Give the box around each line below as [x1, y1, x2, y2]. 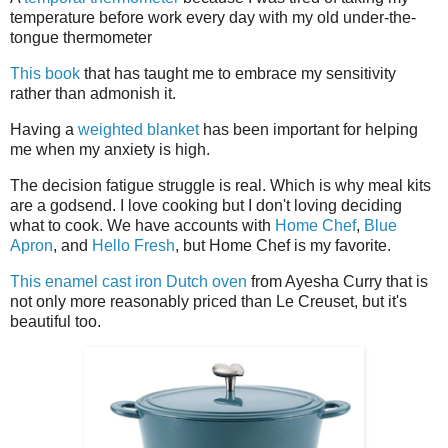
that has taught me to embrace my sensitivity [80, 65, 396, 83]
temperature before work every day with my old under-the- [10, 9, 416, 27]
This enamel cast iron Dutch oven [10, 272, 247, 290]
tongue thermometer [10, 29, 152, 47]
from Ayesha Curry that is [247, 272, 428, 290]
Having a [10, 120, 78, 138]
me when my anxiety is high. [10, 140, 214, 158]
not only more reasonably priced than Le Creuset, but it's [10, 292, 407, 310]
